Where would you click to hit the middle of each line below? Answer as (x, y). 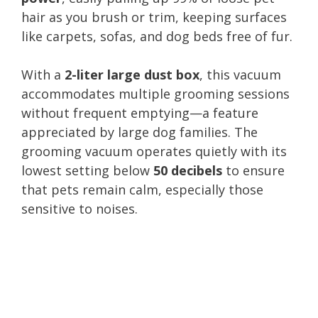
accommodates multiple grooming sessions (155, 93)
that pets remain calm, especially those (142, 189)
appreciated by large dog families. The (139, 132)
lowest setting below (87, 170)
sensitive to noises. (79, 208)
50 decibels (188, 170)
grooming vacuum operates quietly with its (154, 151)
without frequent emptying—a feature (140, 113)
